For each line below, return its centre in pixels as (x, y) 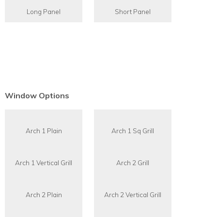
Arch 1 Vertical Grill (44, 162)
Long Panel (44, 11)
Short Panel (133, 11)
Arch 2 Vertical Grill (133, 194)
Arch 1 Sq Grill (133, 130)
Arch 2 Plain (44, 194)
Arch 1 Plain (44, 130)
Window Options (37, 95)
